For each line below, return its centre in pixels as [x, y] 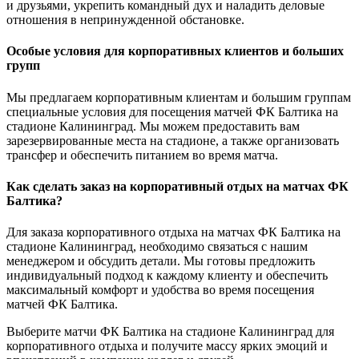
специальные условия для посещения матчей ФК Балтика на [172, 111]
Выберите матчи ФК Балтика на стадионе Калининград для [170, 332]
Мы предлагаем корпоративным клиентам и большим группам [179, 97]
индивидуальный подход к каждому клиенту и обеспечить [167, 276]
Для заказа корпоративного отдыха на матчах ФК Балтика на [173, 232]
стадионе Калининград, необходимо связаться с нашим [157, 247]
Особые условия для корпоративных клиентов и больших [175, 51]
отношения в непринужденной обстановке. [125, 19]
